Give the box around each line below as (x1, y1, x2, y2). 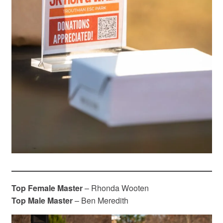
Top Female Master (11, 182, 83, 194)
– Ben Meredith (72, 194, 128, 206)
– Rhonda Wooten (82, 182, 149, 194)
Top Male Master (11, 194, 73, 206)
